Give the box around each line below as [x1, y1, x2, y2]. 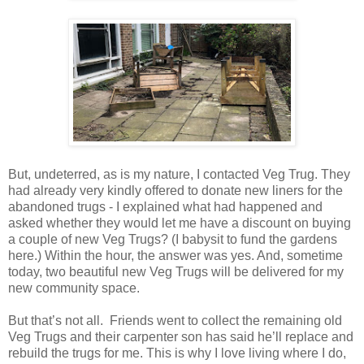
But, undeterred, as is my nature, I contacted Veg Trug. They [8, 167, 350, 181]
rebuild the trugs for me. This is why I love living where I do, [8, 345, 346, 360]
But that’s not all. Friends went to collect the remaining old [8, 313, 342, 327]
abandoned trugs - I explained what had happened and [8, 199, 323, 214]
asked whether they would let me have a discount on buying [8, 215, 351, 230]
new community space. [8, 280, 140, 295]
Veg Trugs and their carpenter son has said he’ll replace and [8, 329, 353, 344]
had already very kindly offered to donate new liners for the [8, 183, 343, 197]
